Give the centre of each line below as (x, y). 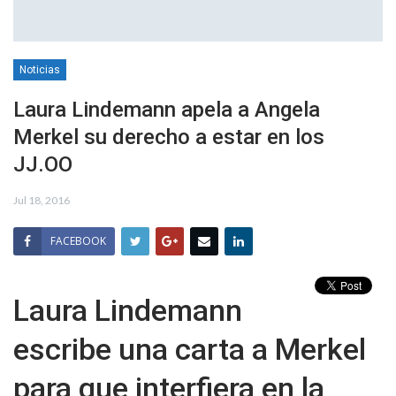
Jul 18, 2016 (42, 201)
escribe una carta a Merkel (190, 350)
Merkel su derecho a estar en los (169, 137)
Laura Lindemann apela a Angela (167, 110)
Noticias (40, 70)
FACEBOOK (78, 241)
